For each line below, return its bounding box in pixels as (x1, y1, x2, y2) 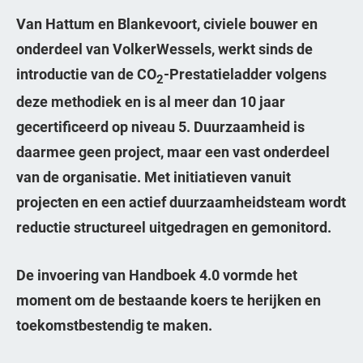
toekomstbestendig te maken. (16, 314, 212, 335)
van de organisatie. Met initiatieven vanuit (16, 166, 291, 186)
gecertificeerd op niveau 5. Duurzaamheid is (16, 116, 305, 136)
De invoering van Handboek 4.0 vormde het (16, 264, 297, 284)
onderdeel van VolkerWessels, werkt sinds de (16, 39, 313, 58)
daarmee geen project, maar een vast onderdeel (16, 141, 330, 161)
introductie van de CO (16, 64, 156, 83)
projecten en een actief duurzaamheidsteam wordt (16, 191, 346, 211)
